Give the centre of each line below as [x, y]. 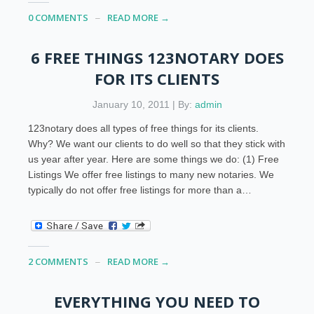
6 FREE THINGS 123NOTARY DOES [157, 57]
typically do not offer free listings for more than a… [140, 190]
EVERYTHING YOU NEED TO [157, 301]
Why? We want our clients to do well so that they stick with [157, 143]
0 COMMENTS [59, 17]
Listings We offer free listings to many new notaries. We [151, 174]
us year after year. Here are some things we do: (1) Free [154, 159]
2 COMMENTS [59, 261]
